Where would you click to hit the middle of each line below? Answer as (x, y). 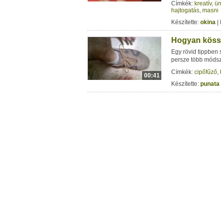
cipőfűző (206, 72)
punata (210, 84)
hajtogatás (185, 10)
